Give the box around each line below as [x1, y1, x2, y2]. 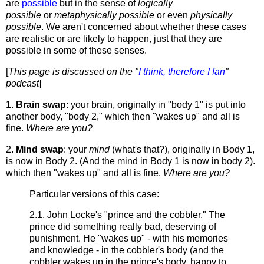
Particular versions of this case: [29, 189, 161, 199]
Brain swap [16, 99, 66, 110]
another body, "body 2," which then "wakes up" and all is [6, 111, 240, 121]
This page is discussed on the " [8, 67, 138, 77]
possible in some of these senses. [6, 45, 149, 56]
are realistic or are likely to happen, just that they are [6, 34, 222, 44]
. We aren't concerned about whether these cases [41, 22, 246, 32]
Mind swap [16, 144, 64, 154]
